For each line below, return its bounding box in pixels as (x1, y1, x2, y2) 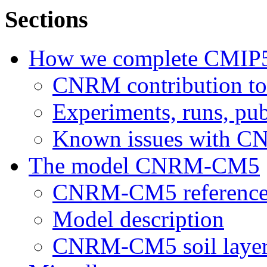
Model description (52, 206, 224, 232)
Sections (5, 5, 88, 33)
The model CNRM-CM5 (29, 152, 260, 178)
